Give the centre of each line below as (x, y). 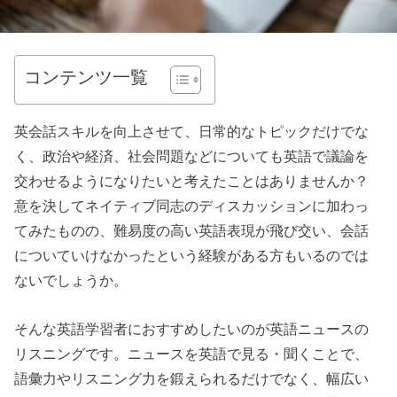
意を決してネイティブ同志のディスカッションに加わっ (192, 206)
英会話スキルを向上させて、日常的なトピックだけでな (192, 132)
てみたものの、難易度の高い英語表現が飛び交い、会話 (192, 231)
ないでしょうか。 (71, 280)
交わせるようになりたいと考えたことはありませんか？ (192, 181)
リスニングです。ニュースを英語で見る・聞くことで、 (192, 353)
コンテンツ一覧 (86, 77)
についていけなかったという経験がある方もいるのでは (192, 256)
